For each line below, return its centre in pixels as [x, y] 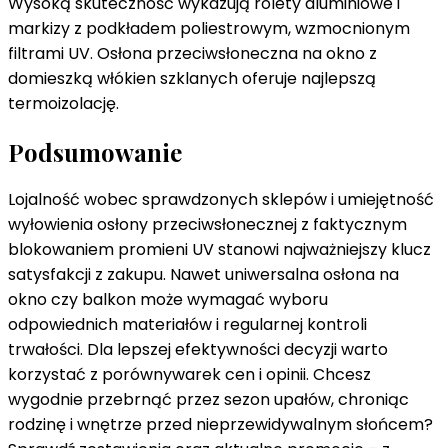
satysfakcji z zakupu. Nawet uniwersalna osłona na [203, 275]
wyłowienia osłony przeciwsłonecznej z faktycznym [207, 225]
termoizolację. [63, 103]
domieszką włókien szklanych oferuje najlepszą [192, 78]
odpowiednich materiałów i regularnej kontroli [187, 325]
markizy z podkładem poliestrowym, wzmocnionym [209, 28]
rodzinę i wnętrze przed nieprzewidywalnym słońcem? [220, 425]
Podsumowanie [95, 151]
